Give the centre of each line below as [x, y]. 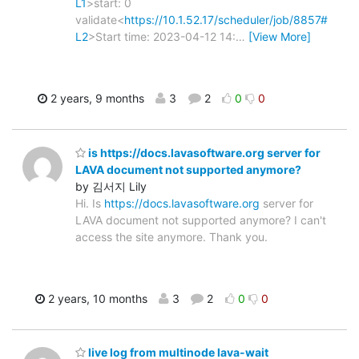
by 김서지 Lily [111, 186]
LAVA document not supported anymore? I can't [201, 220]
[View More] [280, 37]
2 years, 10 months [96, 298]
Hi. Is [90, 203]
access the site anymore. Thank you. [171, 236]
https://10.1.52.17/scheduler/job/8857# [226, 20]
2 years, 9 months [96, 99]
